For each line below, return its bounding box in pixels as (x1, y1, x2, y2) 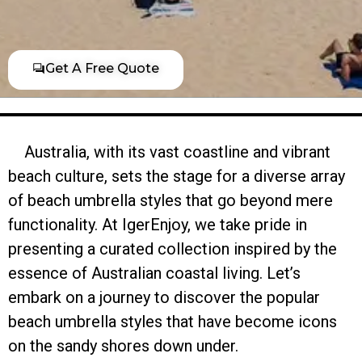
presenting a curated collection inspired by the (8, 239, 337, 259)
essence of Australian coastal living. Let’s (8, 263, 301, 284)
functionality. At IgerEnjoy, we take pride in (8, 215, 307, 235)
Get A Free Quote (45, 60, 159, 76)
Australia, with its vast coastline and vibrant (8, 142, 330, 162)
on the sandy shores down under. (8, 336, 238, 356)
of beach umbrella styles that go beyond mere (8, 191, 333, 211)
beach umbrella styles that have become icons (8, 312, 337, 332)
